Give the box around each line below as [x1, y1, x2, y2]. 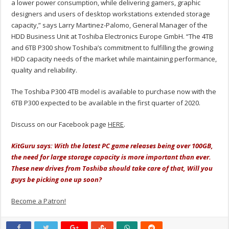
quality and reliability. [11, 65, 78, 75]
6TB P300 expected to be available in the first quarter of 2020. [11, 98, 201, 108]
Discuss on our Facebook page [11, 120, 108, 129]
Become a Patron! [11, 196, 66, 206]
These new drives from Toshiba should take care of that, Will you [11, 164, 213, 173]
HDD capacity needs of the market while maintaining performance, [11, 54, 217, 64]
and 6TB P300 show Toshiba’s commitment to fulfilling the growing [11, 43, 214, 53]
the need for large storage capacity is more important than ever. [11, 152, 212, 162]
